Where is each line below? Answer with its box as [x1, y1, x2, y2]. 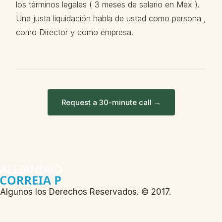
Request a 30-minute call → [61, 98, 161, 107]
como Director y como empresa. [16, 27, 133, 37]
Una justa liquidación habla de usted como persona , [16, 13, 206, 23]
